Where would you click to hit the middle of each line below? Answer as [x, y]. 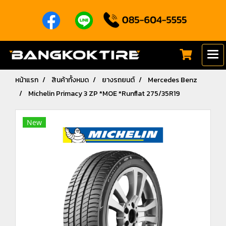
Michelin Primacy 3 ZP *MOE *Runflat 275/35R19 [104, 94]
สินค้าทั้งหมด [70, 80]
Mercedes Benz [173, 80]
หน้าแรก [27, 80]
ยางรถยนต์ [118, 80]
